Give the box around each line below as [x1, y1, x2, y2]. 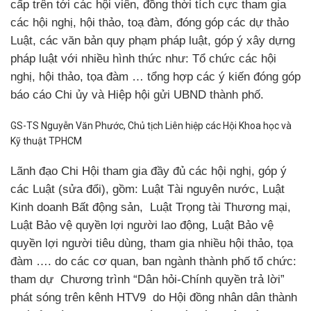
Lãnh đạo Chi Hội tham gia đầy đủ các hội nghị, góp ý [10, 164, 287, 178]
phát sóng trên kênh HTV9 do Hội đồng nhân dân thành [10, 290, 297, 304]
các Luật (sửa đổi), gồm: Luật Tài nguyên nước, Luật [10, 182, 285, 196]
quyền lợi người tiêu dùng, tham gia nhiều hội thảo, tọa [10, 236, 293, 250]
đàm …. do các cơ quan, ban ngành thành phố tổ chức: [10, 254, 296, 268]
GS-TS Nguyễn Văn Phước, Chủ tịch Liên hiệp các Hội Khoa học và [10, 119, 292, 131]
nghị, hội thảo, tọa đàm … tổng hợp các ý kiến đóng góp [10, 69, 301, 83]
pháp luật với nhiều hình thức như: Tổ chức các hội [10, 51, 276, 65]
